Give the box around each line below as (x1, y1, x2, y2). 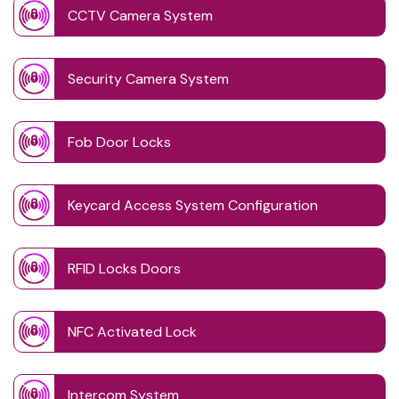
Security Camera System (68, 69, 229, 89)
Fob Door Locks (68, 133, 171, 152)
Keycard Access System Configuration (68, 196, 318, 216)
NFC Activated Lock (68, 322, 197, 342)
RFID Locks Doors (68, 259, 181, 279)
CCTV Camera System (68, 6, 213, 26)
